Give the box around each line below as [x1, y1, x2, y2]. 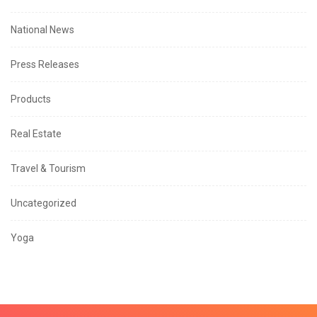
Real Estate [11, 128, 62, 140]
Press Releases [11, 59, 79, 71]
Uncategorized [11, 197, 76, 209]
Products [11, 93, 51, 105]
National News [11, 24, 74, 36]
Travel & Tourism [11, 163, 86, 175]
